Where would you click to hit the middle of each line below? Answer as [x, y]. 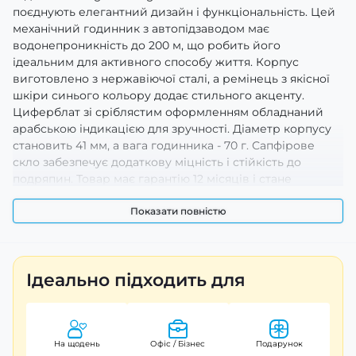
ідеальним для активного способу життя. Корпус [156, 62]
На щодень [77, 344]
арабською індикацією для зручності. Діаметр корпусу [172, 128]
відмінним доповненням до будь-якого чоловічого [160, 195]
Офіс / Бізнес [178, 344]
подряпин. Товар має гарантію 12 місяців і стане [152, 178]
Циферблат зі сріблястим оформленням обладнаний [168, 112]
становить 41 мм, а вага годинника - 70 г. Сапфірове [164, 145]
